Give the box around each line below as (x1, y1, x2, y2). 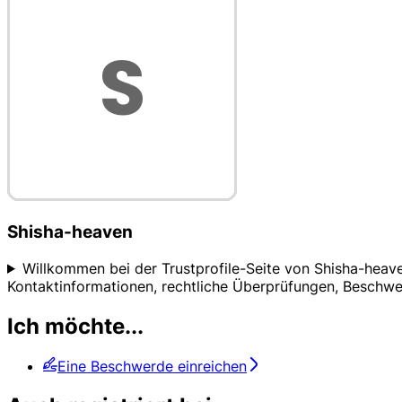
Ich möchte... (7, 312, 144, 339)
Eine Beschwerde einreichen (57, 356, 247, 375)
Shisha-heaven (7, 222, 133, 243)
